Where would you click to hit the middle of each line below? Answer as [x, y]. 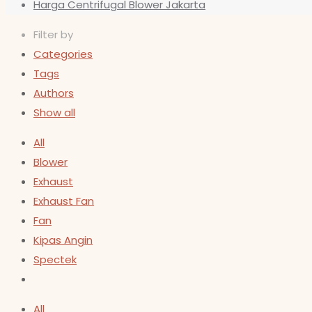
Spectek [55, 259]
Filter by [53, 34]
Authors [54, 93]
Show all [54, 112]
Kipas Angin [63, 240]
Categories [63, 54]
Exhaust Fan [64, 201]
